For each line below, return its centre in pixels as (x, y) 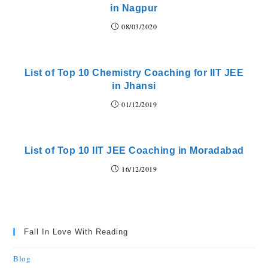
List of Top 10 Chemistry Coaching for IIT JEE (134, 73)
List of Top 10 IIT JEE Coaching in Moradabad (134, 150)
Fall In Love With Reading (76, 232)
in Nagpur (134, 8)
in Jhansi (134, 86)
